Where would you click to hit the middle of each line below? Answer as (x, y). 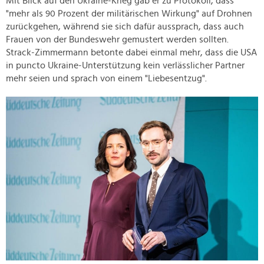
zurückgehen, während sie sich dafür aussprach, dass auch (125, 27)
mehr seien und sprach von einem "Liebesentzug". (106, 79)
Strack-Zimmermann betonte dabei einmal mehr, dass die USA (131, 53)
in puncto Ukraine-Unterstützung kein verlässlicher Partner (125, 66)
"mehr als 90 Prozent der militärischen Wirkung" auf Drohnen (129, 14)
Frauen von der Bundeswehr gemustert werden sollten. (117, 40)
